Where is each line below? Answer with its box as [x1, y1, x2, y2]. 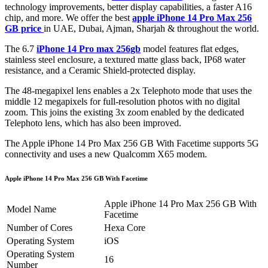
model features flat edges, [141, 43, 239, 54]
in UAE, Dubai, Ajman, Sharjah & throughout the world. [44, 23, 259, 33]
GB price [5, 23, 44, 33]
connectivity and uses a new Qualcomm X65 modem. [5, 148, 207, 159]
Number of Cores [7, 222, 72, 233]
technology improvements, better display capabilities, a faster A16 [5, 1, 252, 12]
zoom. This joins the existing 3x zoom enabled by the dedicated [5, 106, 244, 117]
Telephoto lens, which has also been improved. [5, 117, 184, 128]
